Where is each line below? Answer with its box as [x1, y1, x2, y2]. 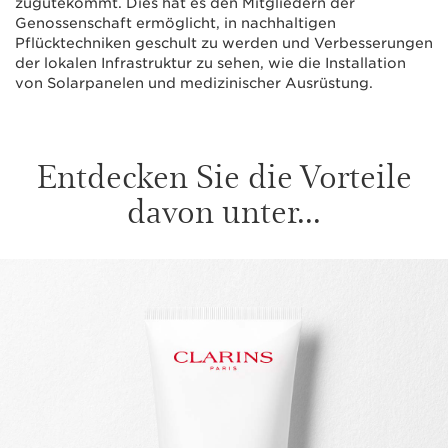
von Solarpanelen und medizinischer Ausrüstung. [15, 75, 373, 92]
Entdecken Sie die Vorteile [36, 152, 412, 198]
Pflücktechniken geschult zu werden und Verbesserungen [15, 35, 433, 52]
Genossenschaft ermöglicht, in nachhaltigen [15, 15, 336, 32]
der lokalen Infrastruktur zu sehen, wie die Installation [15, 55, 406, 72]
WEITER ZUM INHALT [49, 276, 176, 291]
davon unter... [127, 187, 321, 233]
